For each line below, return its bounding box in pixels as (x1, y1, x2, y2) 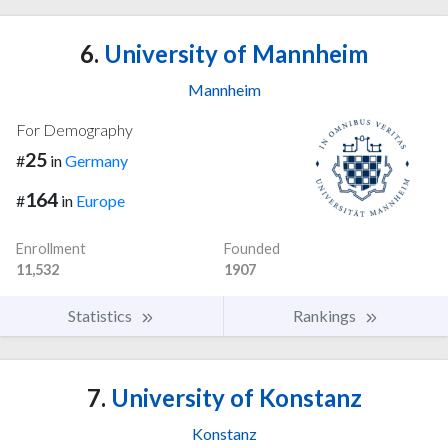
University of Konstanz (105, 383, 362, 413)
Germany (65, 150, 128, 170)
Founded (224, 240, 280, 258)
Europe (76, 191, 125, 211)
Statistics (68, 306, 135, 326)
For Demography (16, 119, 133, 139)
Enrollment (16, 240, 86, 258)
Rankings (293, 306, 359, 326)
